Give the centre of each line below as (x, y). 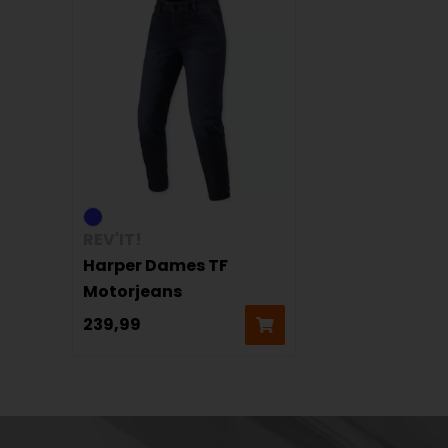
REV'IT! (112, 239)
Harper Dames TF (155, 265)
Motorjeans (132, 291)
